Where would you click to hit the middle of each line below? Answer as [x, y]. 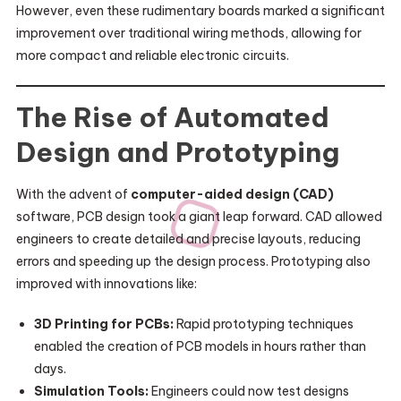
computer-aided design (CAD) [232, 194]
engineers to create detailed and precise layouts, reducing [188, 239]
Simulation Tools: [91, 391]
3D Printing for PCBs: [103, 324]
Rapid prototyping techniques [263, 324]
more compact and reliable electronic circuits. [152, 55]
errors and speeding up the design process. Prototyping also [193, 261]
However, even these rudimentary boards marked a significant [200, 11]
